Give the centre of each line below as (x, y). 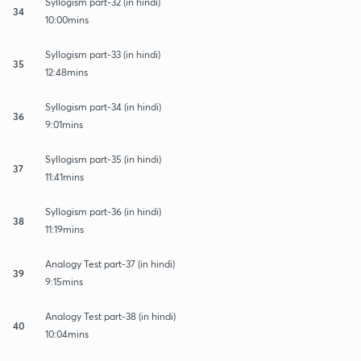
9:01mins (64, 124)
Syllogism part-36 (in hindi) (103, 211)
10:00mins (67, 19)
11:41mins (64, 176)
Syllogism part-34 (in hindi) (103, 106)
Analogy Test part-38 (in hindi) (110, 316)
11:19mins (64, 229)
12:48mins (66, 72)
